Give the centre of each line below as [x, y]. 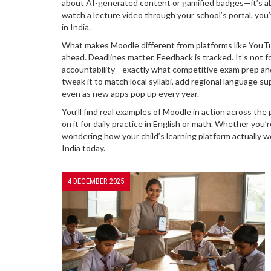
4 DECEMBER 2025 [96, 181]
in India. [76, 27]
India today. [83, 148]
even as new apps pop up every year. [130, 93]
